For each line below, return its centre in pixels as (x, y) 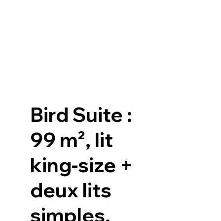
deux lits (71, 190)
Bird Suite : (81, 115)
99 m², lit (72, 140)
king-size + (82, 165)
